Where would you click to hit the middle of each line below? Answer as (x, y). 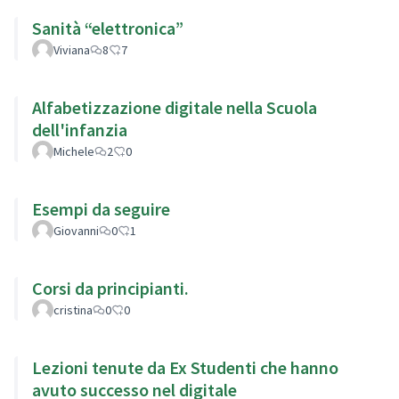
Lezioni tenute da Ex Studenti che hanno (185, 367)
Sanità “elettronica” (108, 28)
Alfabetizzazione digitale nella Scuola (175, 107)
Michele (74, 151)
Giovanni (76, 230)
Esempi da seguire (101, 208)
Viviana (72, 49)
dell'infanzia (80, 129)
